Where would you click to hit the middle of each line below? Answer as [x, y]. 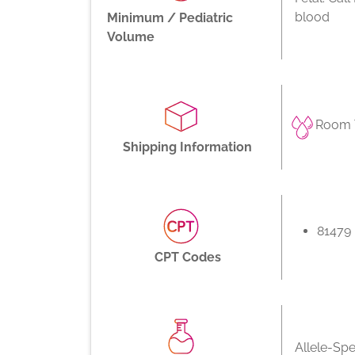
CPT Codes [187, 257]
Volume [131, 37]
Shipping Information [188, 147]
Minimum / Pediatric [170, 18]
